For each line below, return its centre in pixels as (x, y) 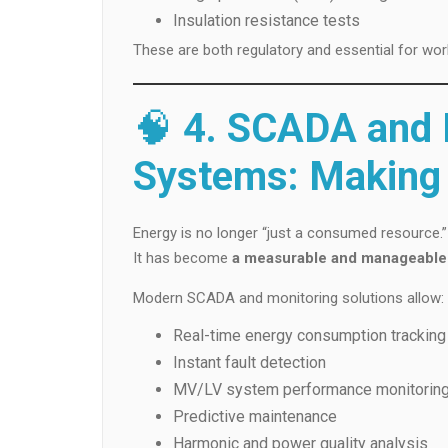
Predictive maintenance (255, 416)
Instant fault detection (249, 362)
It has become (182, 257)
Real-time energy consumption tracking (309, 335)
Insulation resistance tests (266, 20)
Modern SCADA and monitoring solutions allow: (288, 297)
